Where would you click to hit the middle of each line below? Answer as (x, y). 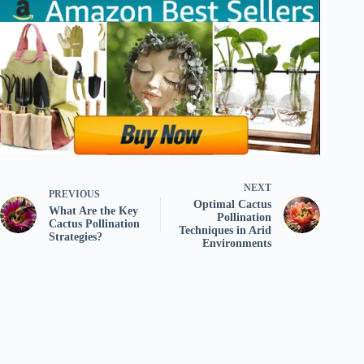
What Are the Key (93, 210)
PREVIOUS (74, 194)
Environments (237, 243)
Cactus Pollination (94, 223)
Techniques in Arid (225, 230)
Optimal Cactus (233, 204)
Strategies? (76, 236)
